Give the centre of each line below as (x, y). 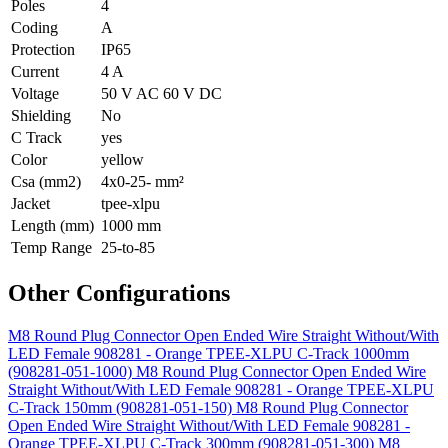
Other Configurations (119, 292)
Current (35, 71)
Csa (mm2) (46, 181)
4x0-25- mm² (142, 181)
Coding (34, 27)
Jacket (30, 203)
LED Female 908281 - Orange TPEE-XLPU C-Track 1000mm (208, 353)
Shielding (41, 115)
